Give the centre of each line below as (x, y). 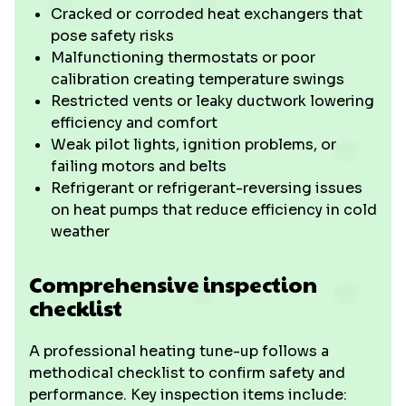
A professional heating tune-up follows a (179, 351)
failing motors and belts (139, 166)
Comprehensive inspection (173, 284)
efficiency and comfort (134, 123)
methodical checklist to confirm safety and (187, 373)
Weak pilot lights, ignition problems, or (193, 145)
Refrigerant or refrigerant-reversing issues (207, 188)
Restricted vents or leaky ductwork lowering (213, 101)
